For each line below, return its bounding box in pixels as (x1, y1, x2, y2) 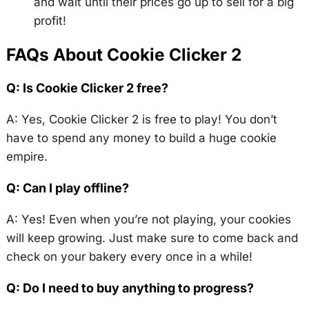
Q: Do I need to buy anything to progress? (6, 281, 254, 296)
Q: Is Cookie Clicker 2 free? (6, 81, 168, 96)
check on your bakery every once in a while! (6, 250, 252, 264)
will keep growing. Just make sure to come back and (6, 231, 298, 246)
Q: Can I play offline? (6, 181, 129, 196)
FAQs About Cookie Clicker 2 (6, 43, 241, 65)
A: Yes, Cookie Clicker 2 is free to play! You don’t (6, 112, 277, 127)
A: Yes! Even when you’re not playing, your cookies (6, 212, 291, 227)
